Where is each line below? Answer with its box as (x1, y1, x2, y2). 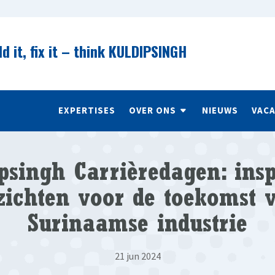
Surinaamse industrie (28, 213, 247, 239)
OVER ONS (128, 104, 176, 116)
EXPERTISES (58, 104, 115, 116)
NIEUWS (201, 104, 238, 116)
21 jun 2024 (114, 249, 161, 262)
